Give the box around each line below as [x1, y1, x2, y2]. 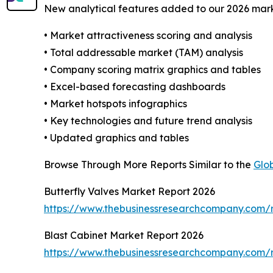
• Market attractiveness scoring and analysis [44, 29, 252, 42]
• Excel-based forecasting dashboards [44, 80, 225, 93]
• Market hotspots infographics [44, 97, 187, 110]
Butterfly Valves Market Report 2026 [44, 185, 215, 198]
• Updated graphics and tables [44, 132, 189, 144]
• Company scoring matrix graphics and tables [44, 63, 261, 76]
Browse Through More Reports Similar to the [44, 158, 253, 171]
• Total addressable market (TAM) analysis [44, 46, 243, 59]
